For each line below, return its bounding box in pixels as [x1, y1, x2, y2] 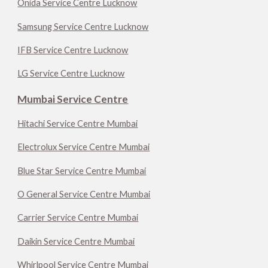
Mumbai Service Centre [17, 92, 129, 105]
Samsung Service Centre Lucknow [17, 21, 149, 32]
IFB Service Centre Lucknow [17, 44, 129, 55]
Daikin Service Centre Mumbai [17, 236, 135, 246]
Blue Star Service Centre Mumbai [17, 165, 147, 176]
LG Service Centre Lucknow [17, 68, 125, 79]
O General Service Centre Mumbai [17, 188, 151, 199]
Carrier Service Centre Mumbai [17, 212, 139, 223]
